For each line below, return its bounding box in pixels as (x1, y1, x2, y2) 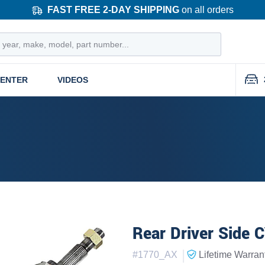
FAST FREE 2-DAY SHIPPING (47, 4, 179, 15)
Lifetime (199, 249, 232, 260)
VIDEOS (57, 75, 88, 85)
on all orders (179, 4, 234, 15)
